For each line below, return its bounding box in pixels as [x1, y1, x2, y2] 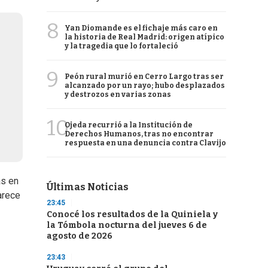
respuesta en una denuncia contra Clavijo [65, 139, 226, 147]
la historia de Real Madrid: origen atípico [65, 33, 224, 41]
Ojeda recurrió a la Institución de [65, 121, 193, 129]
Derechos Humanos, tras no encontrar [65, 130, 214, 138]
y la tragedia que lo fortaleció [65, 42, 178, 50]
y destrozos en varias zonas [65, 90, 171, 99]
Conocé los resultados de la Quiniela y [47, 209, 218, 220]
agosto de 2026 [47, 231, 112, 241]
